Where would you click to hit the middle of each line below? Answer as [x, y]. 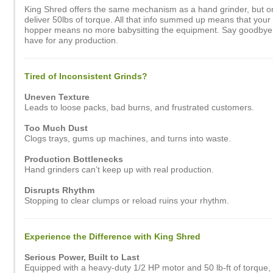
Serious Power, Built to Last [82, 257]
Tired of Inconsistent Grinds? [86, 76]
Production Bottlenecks [74, 159]
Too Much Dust [56, 128]
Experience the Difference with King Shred [112, 236]
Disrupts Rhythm [59, 190]
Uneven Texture [57, 97]
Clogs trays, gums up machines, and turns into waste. [128, 138]
